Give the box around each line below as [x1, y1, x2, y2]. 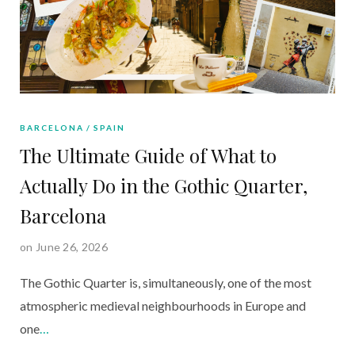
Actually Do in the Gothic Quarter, [20, 172, 307, 198]
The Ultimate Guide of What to [20, 142, 277, 168]
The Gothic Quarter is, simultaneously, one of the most [20, 274, 311, 290]
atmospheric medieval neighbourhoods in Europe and [20, 297, 306, 313]
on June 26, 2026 [20, 239, 108, 254]
